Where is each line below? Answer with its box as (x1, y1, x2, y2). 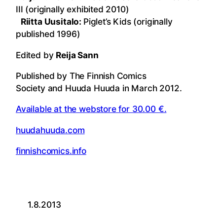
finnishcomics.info (16, 145, 86, 156)
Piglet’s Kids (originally (83, 16, 173, 27)
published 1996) (16, 29, 80, 39)
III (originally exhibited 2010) (16, 4, 129, 15)
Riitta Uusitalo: (16, 16, 83, 27)
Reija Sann (56, 49, 99, 60)
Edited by (16, 49, 56, 60)
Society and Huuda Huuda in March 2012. (16, 82, 182, 93)
